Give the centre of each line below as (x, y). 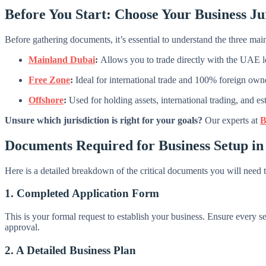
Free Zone (49, 80)
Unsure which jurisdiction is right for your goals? (104, 120)
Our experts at (231, 120)
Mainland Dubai (62, 59)
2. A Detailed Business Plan (70, 250)
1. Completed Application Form (82, 194)
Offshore (46, 100)
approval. (22, 227)
